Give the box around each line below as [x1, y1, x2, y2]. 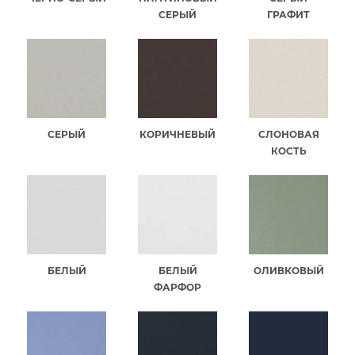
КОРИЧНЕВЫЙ [139, 128, 216, 140]
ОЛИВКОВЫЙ [253, 264, 324, 277]
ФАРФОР [154, 281, 201, 293]
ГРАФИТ [267, 8, 310, 21]
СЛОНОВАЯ [258, 128, 319, 140]
